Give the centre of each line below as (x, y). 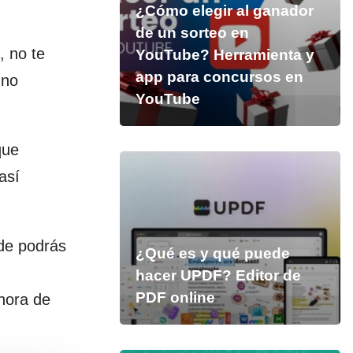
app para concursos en (219, 77)
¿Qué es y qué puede (212, 253)
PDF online (175, 297)
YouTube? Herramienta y (225, 55)
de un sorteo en (192, 33)
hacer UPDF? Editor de (218, 275)
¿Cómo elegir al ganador (224, 11)
